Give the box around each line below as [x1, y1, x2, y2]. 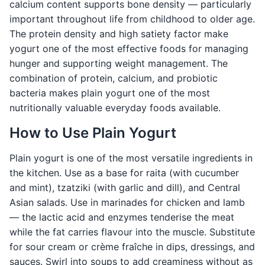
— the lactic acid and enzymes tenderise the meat [9, 211, 234, 224]
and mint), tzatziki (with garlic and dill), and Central [9, 182, 240, 194]
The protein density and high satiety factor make [9, 28, 228, 40]
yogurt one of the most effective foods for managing [9, 43, 248, 55]
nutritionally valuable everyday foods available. [9, 102, 221, 114]
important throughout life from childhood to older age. [9, 13, 255, 25]
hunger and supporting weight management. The [9, 57, 228, 70]
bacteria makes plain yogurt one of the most [9, 87, 210, 99]
